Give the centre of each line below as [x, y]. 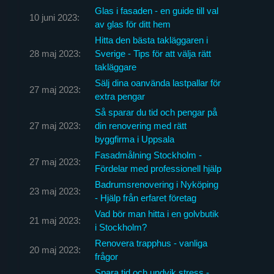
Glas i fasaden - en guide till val [156, 10]
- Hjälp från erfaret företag [145, 198]
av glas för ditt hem [132, 24]
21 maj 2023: [55, 220]
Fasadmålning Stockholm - [148, 155]
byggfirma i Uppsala [134, 139]
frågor [106, 256]
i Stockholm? [120, 227]
